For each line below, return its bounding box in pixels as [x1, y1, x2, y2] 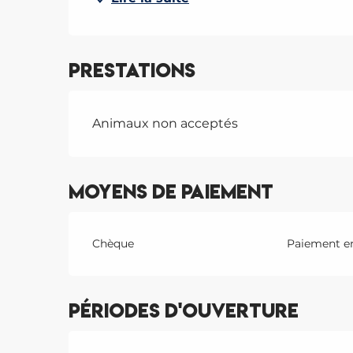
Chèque [92, 236, 135, 251]
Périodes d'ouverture [69, 299, 299, 323]
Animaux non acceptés [92, 116, 239, 131]
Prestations [69, 58, 196, 83]
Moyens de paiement [69, 180, 274, 204]
